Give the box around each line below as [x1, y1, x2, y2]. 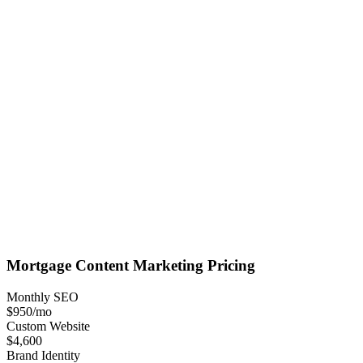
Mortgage [6, 256, 71, 274]
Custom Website [6, 318, 90, 333]
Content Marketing [75, 256, 203, 274]
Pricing [203, 256, 255, 274]
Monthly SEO [6, 289, 79, 304]
